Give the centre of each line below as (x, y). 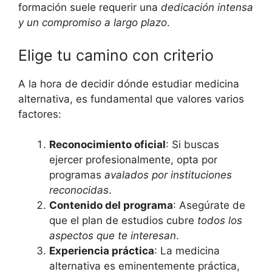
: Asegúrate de (209, 206)
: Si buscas (192, 145)
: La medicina (187, 251)
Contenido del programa (111, 206)
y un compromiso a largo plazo (93, 23)
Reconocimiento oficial (107, 145)
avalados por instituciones (168, 175)
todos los (220, 221)
